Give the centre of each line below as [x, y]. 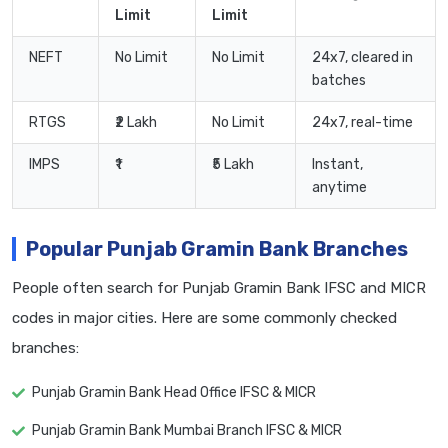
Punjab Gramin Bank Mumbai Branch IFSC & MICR [187, 431]
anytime [339, 188]
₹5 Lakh [233, 165]
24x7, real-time [362, 123]
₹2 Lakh [136, 123]
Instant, [337, 165]
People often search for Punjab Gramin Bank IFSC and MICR [219, 288]
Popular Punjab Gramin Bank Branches [217, 249]
